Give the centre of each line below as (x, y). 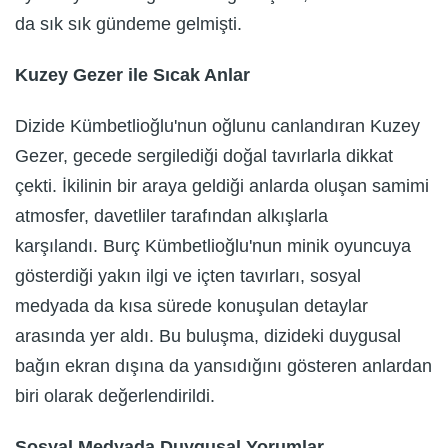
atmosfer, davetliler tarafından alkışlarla (171, 215)
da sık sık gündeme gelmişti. (128, 24)
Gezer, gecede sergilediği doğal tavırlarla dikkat (204, 155)
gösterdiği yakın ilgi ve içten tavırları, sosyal (188, 275)
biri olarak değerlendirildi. (115, 395)
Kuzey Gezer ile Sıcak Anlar (132, 75)
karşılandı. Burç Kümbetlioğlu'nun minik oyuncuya (213, 245)
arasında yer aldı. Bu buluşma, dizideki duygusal (208, 335)
